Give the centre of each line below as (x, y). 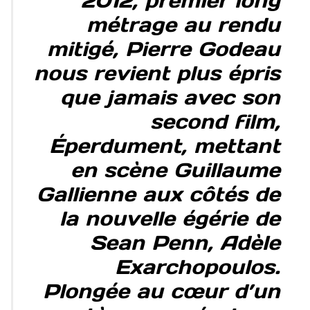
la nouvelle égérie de (170, 219)
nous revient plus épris (157, 73)
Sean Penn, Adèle (185, 243)
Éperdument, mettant (164, 146)
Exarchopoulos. (197, 267)
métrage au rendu (183, 25)
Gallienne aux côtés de (158, 194)
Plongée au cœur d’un (161, 291)
